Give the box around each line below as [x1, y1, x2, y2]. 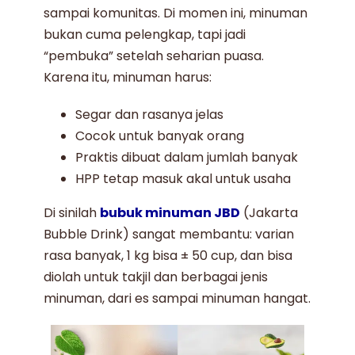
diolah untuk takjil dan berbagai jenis [44, 268, 269, 287]
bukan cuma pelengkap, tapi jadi [44, 25, 246, 44]
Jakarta [249, 204, 299, 223]
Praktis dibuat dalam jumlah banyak [75, 148, 299, 167]
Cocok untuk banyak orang [75, 127, 245, 146]
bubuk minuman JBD [100, 204, 241, 223]
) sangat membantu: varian [123, 225, 295, 244]
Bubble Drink [44, 225, 124, 244]
